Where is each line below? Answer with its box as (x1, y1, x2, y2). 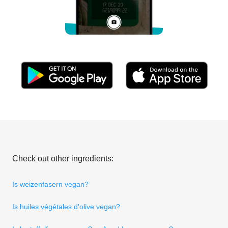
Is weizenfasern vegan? (12, 180, 89, 188)
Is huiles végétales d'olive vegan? (12, 202, 120, 211)
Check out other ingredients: (12, 154, 113, 163)
